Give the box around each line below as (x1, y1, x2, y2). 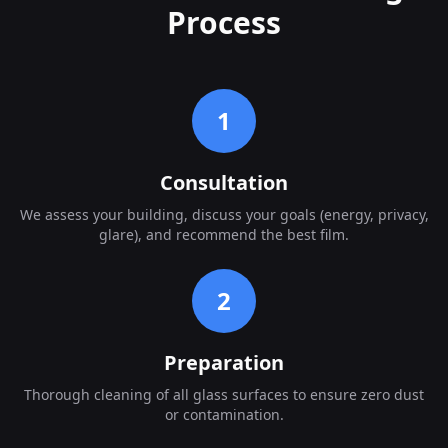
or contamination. (164, 404, 284, 424)
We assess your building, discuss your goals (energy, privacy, (19, 204, 429, 224)
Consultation (160, 168, 288, 196)
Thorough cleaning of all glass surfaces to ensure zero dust (24, 384, 424, 404)
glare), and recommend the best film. (99, 224, 349, 244)
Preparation (164, 348, 284, 376)
